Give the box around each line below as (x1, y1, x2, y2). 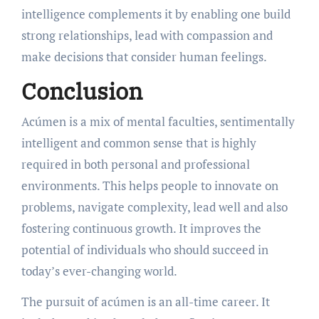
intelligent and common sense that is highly (21, 134, 256, 151)
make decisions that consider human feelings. (21, 48, 267, 66)
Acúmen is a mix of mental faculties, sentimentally (21, 113, 295, 130)
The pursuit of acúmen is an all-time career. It (21, 293, 270, 310)
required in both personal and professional (21, 155, 250, 172)
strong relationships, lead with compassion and (21, 27, 273, 44)
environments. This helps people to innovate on (21, 177, 278, 194)
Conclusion (21, 76, 142, 107)
